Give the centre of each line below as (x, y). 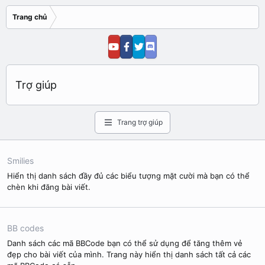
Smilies (20, 161)
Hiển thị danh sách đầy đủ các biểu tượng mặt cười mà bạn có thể (128, 176)
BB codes (25, 228)
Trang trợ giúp (140, 122)
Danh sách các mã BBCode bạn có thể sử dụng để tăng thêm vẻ (125, 243)
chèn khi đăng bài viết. (49, 187)
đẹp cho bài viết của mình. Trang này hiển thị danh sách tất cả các (129, 254)
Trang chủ (30, 17)
